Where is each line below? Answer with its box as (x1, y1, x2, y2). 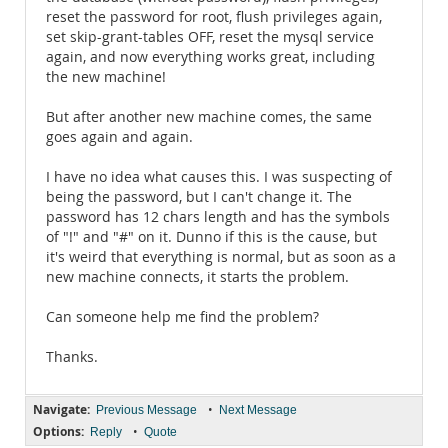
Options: (33, 423, 84, 440)
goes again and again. (46, 128, 193, 146)
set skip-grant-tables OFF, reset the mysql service (46, 28, 374, 46)
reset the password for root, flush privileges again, (46, 8, 382, 26)
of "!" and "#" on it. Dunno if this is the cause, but (46, 228, 377, 246)
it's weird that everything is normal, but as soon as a (46, 248, 396, 266)
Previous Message (96, 403, 197, 417)
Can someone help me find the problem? (46, 308, 319, 326)
